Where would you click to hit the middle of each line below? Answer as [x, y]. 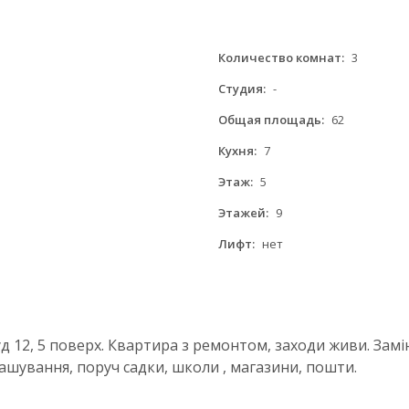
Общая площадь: [271, 120]
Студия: [242, 89]
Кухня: [237, 151]
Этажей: [243, 213]
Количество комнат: [281, 58]
